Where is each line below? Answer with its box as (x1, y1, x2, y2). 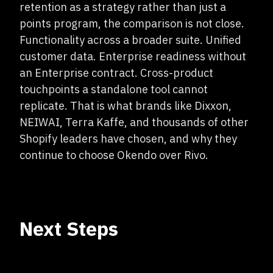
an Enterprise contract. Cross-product (19, 66, 213, 80)
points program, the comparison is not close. (19, 16, 244, 30)
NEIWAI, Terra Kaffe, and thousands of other (19, 115, 249, 129)
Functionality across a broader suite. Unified (19, 33, 241, 47)
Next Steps (19, 216, 118, 241)
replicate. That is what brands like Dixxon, (19, 99, 232, 113)
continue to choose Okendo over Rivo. (19, 148, 208, 162)
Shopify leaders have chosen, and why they (19, 132, 237, 146)
